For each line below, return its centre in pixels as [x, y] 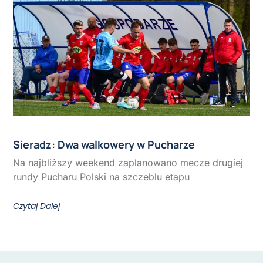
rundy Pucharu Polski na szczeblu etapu [102, 177]
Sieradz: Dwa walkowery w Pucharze [104, 145]
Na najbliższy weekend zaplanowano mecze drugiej [128, 163]
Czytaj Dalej [37, 206]
